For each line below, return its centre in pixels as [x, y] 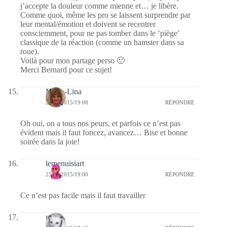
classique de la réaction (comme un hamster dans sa [102, 42]
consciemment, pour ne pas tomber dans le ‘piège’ [100, 33]
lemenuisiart [65, 163]
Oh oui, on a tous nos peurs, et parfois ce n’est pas [100, 123]
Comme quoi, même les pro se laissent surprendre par [105, 15]
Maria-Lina [64, 91]
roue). [30, 51]
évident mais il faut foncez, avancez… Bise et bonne [104, 132]
